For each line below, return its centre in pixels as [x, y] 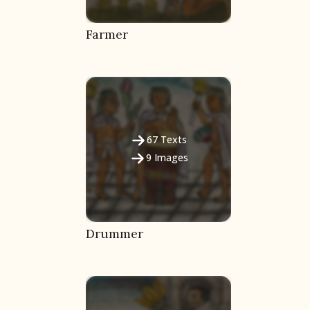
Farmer [107, 35]
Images [171, 158]
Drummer [115, 234]
